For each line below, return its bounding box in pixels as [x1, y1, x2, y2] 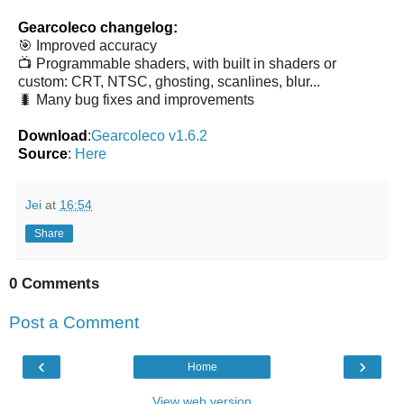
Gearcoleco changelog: [18, 19, 178, 35]
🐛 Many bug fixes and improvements [18, 91, 254, 107]
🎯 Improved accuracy [18, 37, 157, 53]
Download [18, 127, 87, 143]
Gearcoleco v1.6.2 [91, 127, 207, 143]
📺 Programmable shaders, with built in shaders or [18, 55, 336, 71]
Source [18, 145, 68, 161]
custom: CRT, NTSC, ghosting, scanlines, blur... [18, 73, 320, 89]
